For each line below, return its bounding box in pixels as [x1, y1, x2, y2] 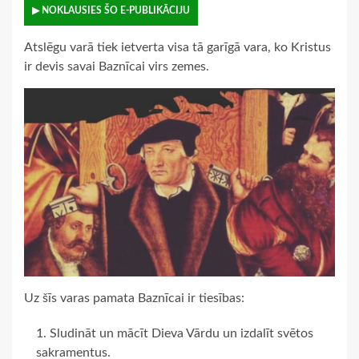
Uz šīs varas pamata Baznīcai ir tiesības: [24, 291, 244, 305]
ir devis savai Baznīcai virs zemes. [24, 60, 209, 74]
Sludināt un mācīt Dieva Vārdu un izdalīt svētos [50, 326, 313, 340]
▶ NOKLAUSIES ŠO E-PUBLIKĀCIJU [32, 6, 190, 16]
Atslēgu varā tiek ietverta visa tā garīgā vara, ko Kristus [24, 41, 331, 54]
